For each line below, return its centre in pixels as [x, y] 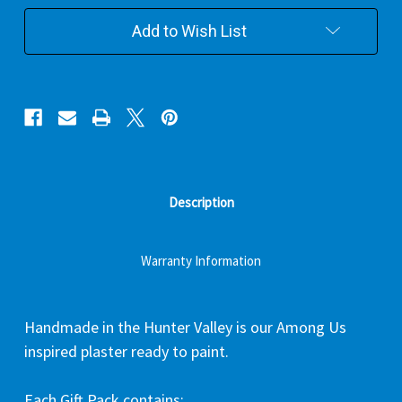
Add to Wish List [189, 31]
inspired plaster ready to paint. [127, 351]
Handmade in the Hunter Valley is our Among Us [185, 327]
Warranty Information [201, 260]
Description [201, 202]
